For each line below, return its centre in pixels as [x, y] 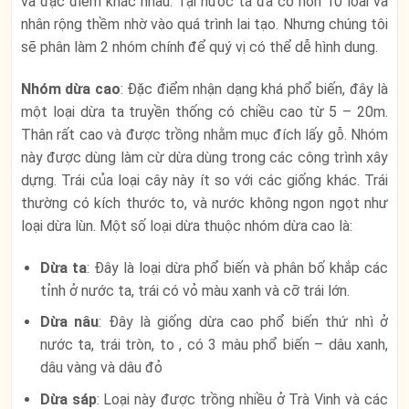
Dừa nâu [69, 322]
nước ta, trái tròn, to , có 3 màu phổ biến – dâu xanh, [214, 345]
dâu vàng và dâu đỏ [101, 368]
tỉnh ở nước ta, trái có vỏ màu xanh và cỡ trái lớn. [194, 290]
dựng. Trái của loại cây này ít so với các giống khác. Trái [204, 180]
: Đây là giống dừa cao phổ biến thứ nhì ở [244, 322]
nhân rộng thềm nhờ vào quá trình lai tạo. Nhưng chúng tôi [204, 25]
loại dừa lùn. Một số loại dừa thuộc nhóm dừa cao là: [187, 225]
